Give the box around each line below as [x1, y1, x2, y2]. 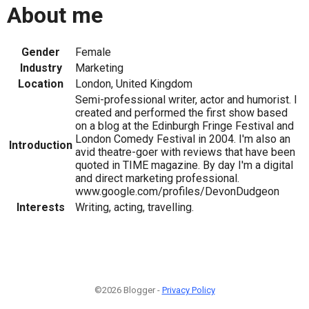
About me [7, 2, 103, 29]
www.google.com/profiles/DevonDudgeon [75, 184, 279, 198]
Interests [17, 200, 65, 214]
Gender [21, 45, 60, 59]
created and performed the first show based [75, 106, 288, 119]
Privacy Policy [161, 284, 215, 295]
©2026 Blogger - [94, 284, 162, 295]
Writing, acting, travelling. [75, 200, 194, 214]
